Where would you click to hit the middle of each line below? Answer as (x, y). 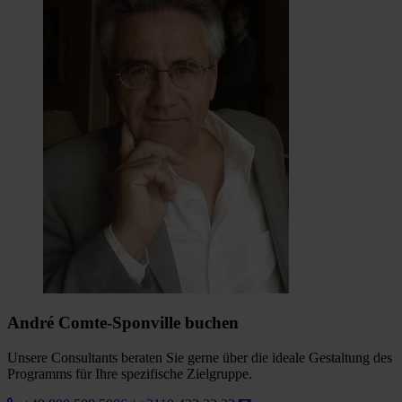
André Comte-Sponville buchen (123, 323)
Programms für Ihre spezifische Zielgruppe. (130, 374)
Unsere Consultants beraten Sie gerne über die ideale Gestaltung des (200, 358)
